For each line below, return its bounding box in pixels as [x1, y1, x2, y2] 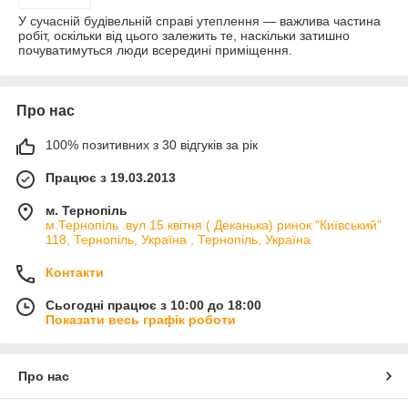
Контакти [46, 265, 104, 280]
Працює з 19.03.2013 [46, 170, 176, 185]
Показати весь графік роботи [46, 312, 236, 327]
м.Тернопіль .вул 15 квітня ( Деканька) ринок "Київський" [46, 218, 382, 232]
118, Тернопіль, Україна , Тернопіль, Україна [46, 232, 311, 247]
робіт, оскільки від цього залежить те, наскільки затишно [18, 28, 350, 43]
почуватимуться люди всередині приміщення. [18, 43, 292, 57]
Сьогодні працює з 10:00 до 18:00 [46, 298, 261, 312]
